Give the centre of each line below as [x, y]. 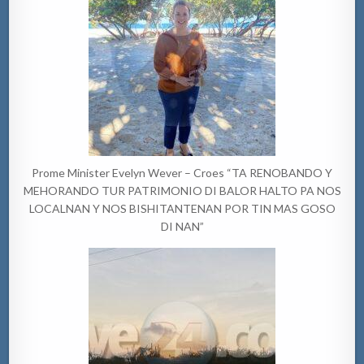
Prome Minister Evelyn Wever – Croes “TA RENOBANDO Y [182, 173]
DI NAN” [182, 227]
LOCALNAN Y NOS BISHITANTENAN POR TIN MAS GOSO [182, 209]
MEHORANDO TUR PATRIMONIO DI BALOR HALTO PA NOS [182, 191]
